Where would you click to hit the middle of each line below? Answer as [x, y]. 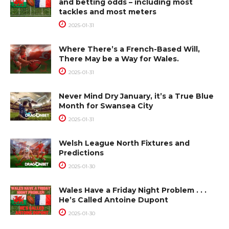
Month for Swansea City [106, 106]
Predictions [81, 153]
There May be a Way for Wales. [119, 59]
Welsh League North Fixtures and [124, 143]
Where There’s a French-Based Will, [129, 49]
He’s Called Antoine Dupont [113, 200]
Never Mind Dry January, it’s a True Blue [136, 96]
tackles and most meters [108, 12]
